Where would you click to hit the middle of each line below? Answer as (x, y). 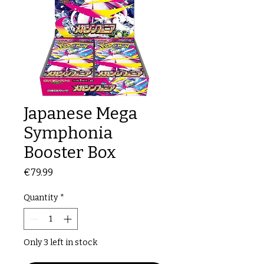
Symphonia (68, 133)
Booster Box (70, 152)
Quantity (41, 198)
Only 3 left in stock (60, 242)
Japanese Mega (80, 113)
